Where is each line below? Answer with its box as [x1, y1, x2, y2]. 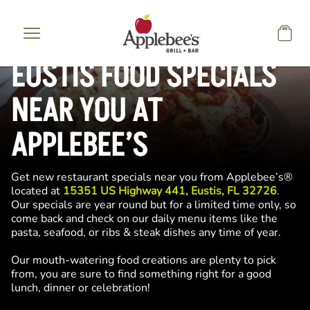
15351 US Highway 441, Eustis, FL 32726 [63, 183, 277, 199]
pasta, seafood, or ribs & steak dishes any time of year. [11, 225, 288, 240]
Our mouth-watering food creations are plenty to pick [11, 253, 276, 268]
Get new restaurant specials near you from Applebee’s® [11, 170, 293, 185]
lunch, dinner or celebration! [11, 280, 150, 295]
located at [11, 183, 63, 199]
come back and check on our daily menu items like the [11, 211, 277, 226]
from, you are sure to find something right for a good [11, 266, 271, 282]
